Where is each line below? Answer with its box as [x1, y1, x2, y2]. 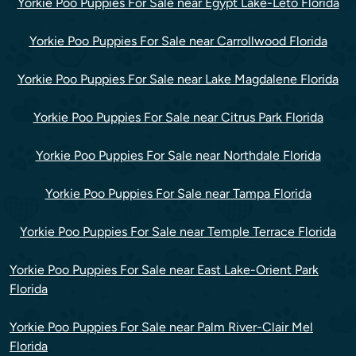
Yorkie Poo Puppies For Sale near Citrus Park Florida [33, 110, 323, 125]
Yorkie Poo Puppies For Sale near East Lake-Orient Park [10, 262, 319, 277]
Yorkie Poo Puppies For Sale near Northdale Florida [35, 148, 321, 163]
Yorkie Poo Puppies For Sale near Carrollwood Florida [29, 33, 327, 48]
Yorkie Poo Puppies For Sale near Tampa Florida [44, 186, 311, 201]
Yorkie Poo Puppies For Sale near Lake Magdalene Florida [17, 72, 339, 87]
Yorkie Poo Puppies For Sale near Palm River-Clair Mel [10, 319, 313, 335]
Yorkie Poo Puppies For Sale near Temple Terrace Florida [20, 224, 336, 239]
